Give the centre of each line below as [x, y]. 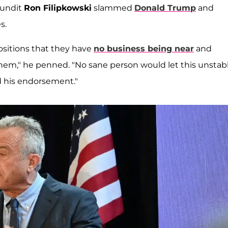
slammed [113, 8]
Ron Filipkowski [58, 8]
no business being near [144, 48]
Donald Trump [165, 8]
